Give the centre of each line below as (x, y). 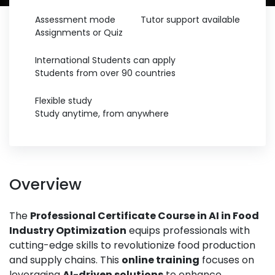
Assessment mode (75, 20)
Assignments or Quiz (79, 33)
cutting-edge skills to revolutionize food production (132, 245)
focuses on (227, 260)
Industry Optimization (68, 230)
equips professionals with (188, 230)
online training (161, 260)
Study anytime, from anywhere (102, 114)
